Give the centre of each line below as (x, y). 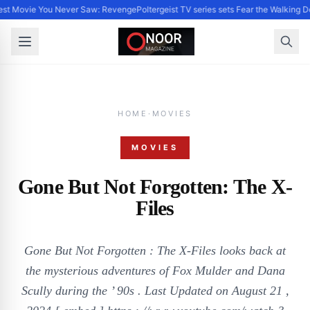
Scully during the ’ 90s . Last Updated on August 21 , (155, 291)
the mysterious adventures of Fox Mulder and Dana (155, 271)
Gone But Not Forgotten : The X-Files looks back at (155, 250)
